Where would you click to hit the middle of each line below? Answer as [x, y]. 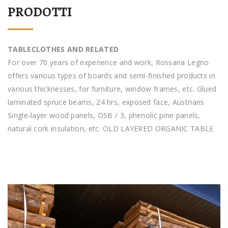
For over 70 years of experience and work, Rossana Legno [108, 62]
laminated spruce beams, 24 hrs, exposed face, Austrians [106, 102]
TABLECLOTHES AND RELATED [63, 49]
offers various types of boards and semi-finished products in [111, 76]
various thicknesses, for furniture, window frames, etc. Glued [112, 89]
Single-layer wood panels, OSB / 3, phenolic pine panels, [104, 115]
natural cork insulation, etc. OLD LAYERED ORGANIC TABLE [111, 129]
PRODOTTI [40, 12]
